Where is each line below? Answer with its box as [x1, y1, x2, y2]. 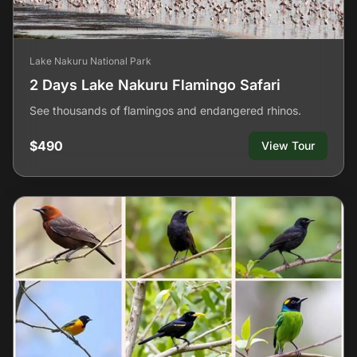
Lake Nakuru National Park [29, 55, 151, 67]
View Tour [261, 139, 315, 152]
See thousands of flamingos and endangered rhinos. [29, 104, 301, 117]
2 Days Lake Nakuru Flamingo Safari [29, 76, 280, 93]
